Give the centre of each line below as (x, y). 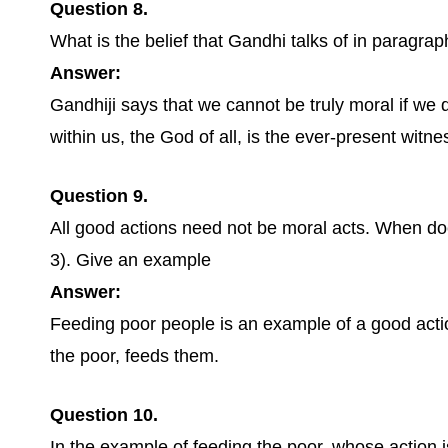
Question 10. (104, 415)
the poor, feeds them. (134, 356)
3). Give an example (130, 260)
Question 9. (99, 196)
